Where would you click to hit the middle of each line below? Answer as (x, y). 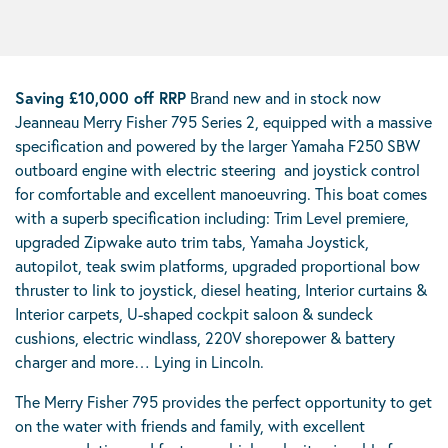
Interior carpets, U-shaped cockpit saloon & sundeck (194, 313)
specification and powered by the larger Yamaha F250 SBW (217, 145)
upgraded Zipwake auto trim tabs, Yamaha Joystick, (192, 241)
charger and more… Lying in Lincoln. (139, 361)
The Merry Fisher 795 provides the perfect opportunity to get (223, 401)
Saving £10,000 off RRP (100, 97)
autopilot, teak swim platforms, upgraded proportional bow (217, 265)
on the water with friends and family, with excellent (190, 425)
